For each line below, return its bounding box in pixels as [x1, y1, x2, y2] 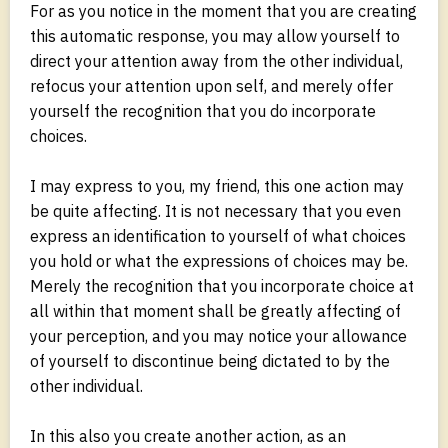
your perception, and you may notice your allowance [30, 325, 407, 346]
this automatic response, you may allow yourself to [30, 25, 400, 46]
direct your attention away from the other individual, [30, 50, 403, 71]
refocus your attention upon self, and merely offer [30, 75, 393, 96]
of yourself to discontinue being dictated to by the [30, 350, 390, 371]
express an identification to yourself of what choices [30, 225, 406, 246]
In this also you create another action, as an [30, 425, 346, 446]
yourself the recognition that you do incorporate [30, 100, 376, 121]
